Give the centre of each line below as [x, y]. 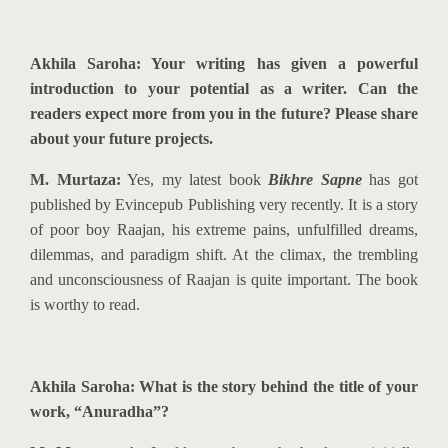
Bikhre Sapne [315, 179]
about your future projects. [121, 138]
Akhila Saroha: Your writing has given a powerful [224, 63]
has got [390, 179]
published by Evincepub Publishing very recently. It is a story [224, 204]
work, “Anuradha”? [99, 411]
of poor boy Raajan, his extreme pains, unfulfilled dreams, [224, 229]
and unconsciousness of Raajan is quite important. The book [224, 279]
